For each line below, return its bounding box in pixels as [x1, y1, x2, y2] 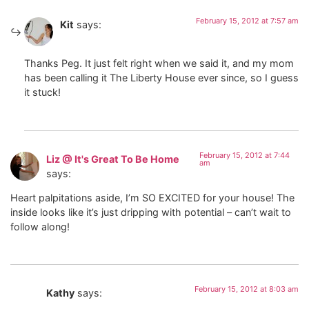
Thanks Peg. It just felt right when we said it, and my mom [24, 57, 294, 70]
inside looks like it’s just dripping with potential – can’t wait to [10, 206, 291, 218]
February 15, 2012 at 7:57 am [196, 15, 299, 26]
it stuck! [24, 86, 61, 99]
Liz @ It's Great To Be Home [46, 152, 179, 165]
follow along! [10, 220, 70, 232]
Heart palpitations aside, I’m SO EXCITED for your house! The [10, 191, 295, 203]
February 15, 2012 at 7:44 [199, 150, 290, 160]
